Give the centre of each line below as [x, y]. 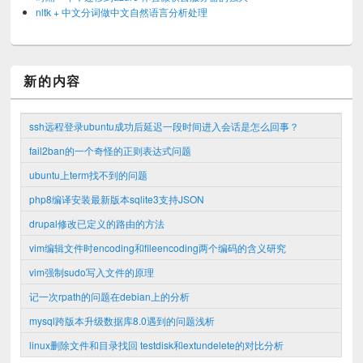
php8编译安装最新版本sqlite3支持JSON [117, 199]
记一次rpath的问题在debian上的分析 [110, 296]
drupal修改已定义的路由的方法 [97, 223]
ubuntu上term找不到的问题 [89, 174]
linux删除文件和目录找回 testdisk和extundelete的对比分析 [157, 344]
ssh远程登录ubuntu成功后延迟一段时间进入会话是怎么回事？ [164, 126]
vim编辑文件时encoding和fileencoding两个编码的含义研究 [158, 247]
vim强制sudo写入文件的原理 [92, 271]
